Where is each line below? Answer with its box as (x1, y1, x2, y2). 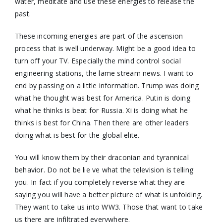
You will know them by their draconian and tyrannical (14, 152, 189, 162)
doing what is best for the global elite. (14, 130, 140, 140)
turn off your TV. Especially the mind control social (14, 55, 181, 65)
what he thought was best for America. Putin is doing (14, 93, 190, 103)
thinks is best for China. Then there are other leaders (14, 117, 189, 127)
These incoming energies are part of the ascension (14, 31, 183, 41)
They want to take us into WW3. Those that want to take (14, 202, 203, 212)
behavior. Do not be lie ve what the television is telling (14, 165, 193, 174)
